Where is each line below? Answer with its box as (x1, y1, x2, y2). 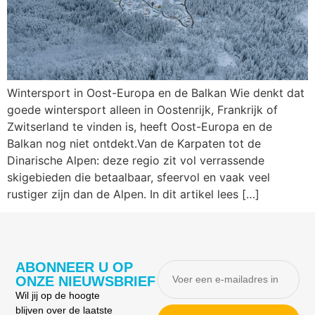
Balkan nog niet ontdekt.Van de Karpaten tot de (7, 136, 261, 150)
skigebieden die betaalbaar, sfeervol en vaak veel (7, 170, 270, 184)
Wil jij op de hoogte (15, 289, 101, 301)
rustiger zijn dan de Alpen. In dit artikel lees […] (7, 187, 259, 201)
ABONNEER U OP (15, 259, 134, 275)
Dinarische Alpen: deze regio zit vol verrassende (7, 153, 264, 167)
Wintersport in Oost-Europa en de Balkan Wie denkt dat (7, 86, 304, 100)
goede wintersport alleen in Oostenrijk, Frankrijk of (7, 103, 278, 117)
